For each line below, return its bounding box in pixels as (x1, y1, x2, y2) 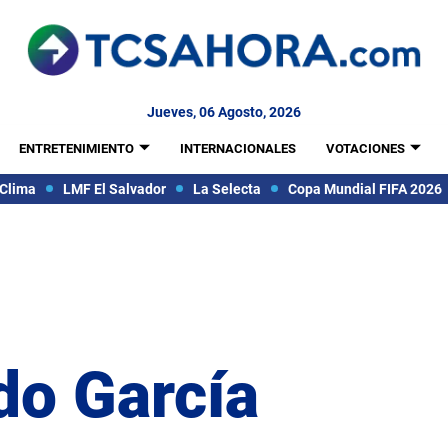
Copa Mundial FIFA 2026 (287, 180, 442, 197)
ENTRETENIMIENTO (18, 141, 134, 156)
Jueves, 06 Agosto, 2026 (147, 104, 301, 120)
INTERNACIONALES (179, 141, 296, 156)
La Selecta (192, 180, 261, 197)
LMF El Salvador (62, 180, 166, 197)
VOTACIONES (325, 141, 405, 156)
